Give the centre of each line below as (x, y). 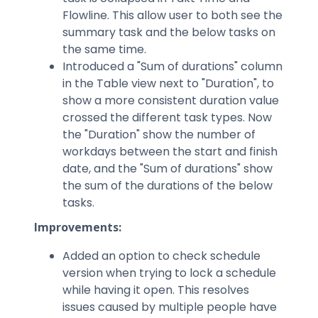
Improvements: (79, 227)
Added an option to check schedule (161, 256)
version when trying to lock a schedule (169, 273)
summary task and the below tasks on (169, 32)
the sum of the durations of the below (168, 186)
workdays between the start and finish (170, 152)
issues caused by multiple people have (170, 307)
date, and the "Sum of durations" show (168, 169)
